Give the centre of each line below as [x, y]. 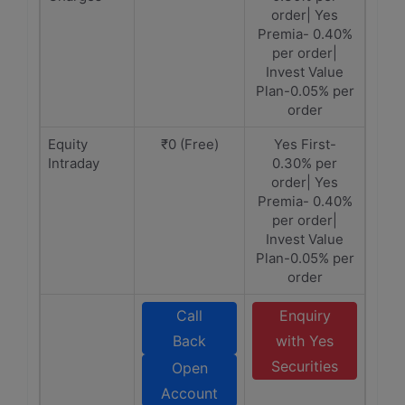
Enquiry [305, 316]
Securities [305, 366]
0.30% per [305, 163]
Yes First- [305, 144]
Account [189, 393]
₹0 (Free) [189, 144]
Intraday [74, 163]
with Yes [305, 341]
